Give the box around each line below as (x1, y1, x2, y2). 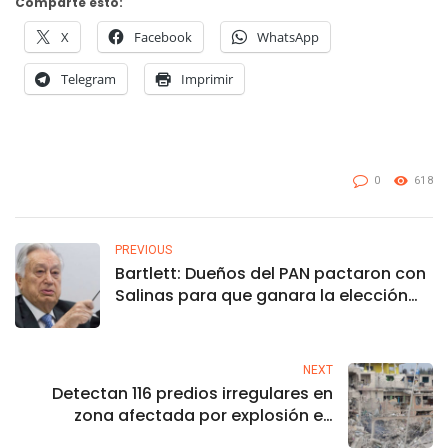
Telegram (61, 70, 116, 89)
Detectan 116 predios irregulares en (52, 382, 333, 406)
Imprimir (181, 70, 233, 89)
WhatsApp (257, 28, 319, 47)
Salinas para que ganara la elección (115, 284, 408, 308)
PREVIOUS (115, 243, 172, 258)
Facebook (134, 28, 192, 47)
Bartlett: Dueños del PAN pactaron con (115, 262, 426, 286)
